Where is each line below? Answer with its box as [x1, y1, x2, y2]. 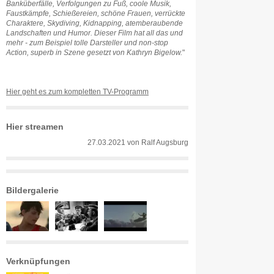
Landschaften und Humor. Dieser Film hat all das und [6, 29, 183, 37]
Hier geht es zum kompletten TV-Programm [6, 88, 149, 95]
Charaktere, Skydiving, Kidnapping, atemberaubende [6, 20, 183, 27]
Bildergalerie [6, 185, 59, 195]
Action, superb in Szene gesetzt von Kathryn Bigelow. [6, 49, 182, 56]
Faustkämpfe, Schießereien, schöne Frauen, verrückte [6, 10, 185, 17]
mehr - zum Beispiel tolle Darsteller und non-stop [6, 39, 168, 46]
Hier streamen [6, 122, 64, 131]
